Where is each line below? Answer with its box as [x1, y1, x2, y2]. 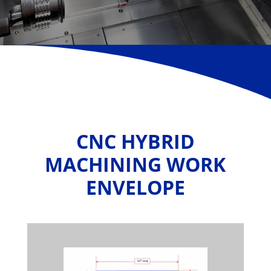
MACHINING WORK [45, 151, 226, 177]
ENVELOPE [85, 174, 185, 200]
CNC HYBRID [76, 128, 195, 154]
